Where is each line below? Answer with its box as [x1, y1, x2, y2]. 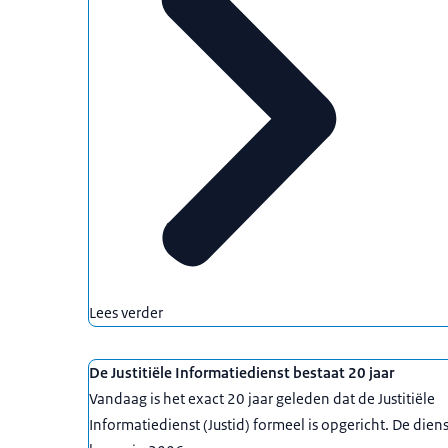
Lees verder [89, 302, 163, 322]
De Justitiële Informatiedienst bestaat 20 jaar [89, 362, 394, 382]
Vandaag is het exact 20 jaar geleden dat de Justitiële [89, 388, 435, 408]
